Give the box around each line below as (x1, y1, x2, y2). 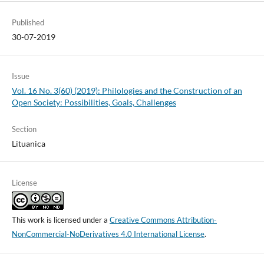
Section (11, 124, 37, 134)
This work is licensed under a (11, 215, 110, 225)
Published (11, 18, 44, 28)
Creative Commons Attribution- (109, 215, 217, 225)
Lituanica (11, 138, 45, 149)
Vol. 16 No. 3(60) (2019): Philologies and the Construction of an (11, 85, 242, 96)
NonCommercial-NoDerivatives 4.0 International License (11, 229, 204, 239)
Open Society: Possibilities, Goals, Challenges (11, 97, 176, 108)
